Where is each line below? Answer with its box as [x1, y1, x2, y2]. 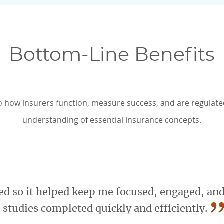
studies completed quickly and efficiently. [2, 204, 207, 214]
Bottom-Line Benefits [9, 46, 215, 65]
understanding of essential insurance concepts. [22, 114, 201, 125]
